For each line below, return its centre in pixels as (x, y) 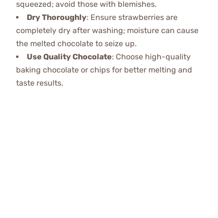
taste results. (39, 83)
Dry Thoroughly (56, 18)
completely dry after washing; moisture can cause (107, 31)
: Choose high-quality (151, 57)
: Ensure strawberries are (132, 18)
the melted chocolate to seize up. (76, 44)
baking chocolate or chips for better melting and (104, 70)
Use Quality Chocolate (69, 57)
